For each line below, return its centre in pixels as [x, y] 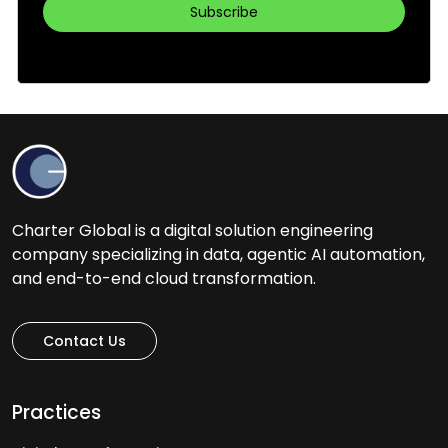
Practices [56, 412]
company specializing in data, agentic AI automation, [218, 254]
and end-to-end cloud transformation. [164, 278]
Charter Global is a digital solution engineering [192, 230]
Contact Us [84, 341]
